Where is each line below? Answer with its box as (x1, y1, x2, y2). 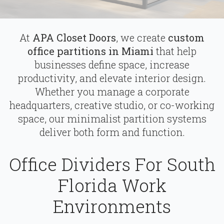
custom (168, 31, 204, 44)
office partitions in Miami (27, 44, 153, 57)
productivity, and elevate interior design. (18, 71, 206, 84)
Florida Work (57, 173, 166, 197)
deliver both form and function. (39, 125, 185, 138)
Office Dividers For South (8, 152, 215, 176)
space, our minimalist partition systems (17, 112, 206, 125)
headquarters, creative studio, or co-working (9, 98, 214, 111)
